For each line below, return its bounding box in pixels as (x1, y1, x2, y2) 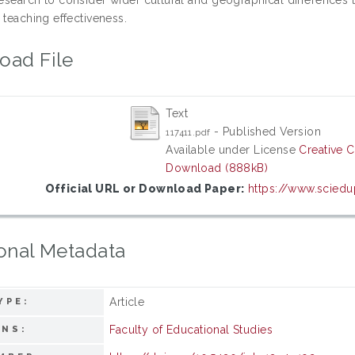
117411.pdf (166, 126, 211, 138)
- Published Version (210, 124, 321, 138)
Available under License (166, 143, 300, 156)
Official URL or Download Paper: (44, 181, 245, 195)
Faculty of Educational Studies (109, 323, 273, 336)
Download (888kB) (166, 161, 269, 174)
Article (109, 295, 145, 308)
